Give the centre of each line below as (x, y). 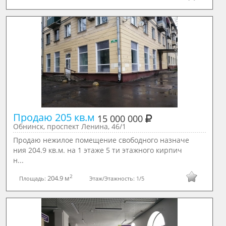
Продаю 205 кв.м (55, 118)
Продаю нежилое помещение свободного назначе (101, 140)
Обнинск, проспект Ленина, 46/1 (69, 127)
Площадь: (33, 178)
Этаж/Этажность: (113, 178)
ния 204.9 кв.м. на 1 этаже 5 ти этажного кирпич (97, 150)
